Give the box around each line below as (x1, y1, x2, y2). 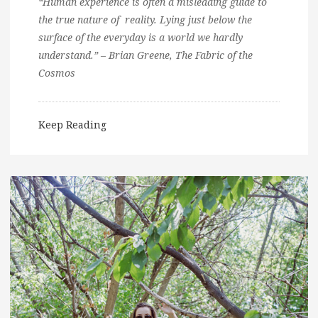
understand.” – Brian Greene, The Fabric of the (38, 48, 253, 62)
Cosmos (38, 65, 75, 79)
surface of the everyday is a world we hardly (38, 30, 243, 44)
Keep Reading (38, 117, 106, 131)
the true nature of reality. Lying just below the (38, 12, 252, 26)
